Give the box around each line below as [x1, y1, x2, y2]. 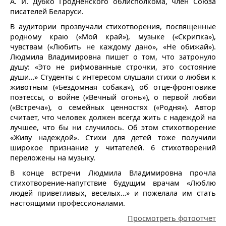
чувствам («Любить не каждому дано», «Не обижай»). [10, 41, 216, 51]
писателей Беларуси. [10, 6, 84, 16]
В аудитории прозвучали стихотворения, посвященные [10, 21, 216, 31]
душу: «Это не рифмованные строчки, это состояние [10, 62, 216, 72]
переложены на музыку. [10, 152, 95, 162]
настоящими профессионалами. [10, 198, 125, 208]
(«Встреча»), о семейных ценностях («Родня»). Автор [10, 102, 216, 112]
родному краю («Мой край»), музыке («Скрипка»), [10, 31, 216, 41]
